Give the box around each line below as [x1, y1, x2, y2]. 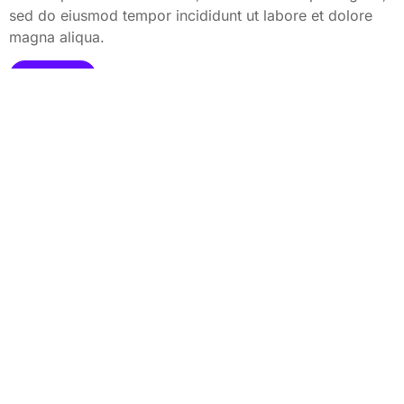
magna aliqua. [9, 27, 105, 46]
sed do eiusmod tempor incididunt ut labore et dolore [9, 5, 372, 24]
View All [18, 68, 73, 87]
